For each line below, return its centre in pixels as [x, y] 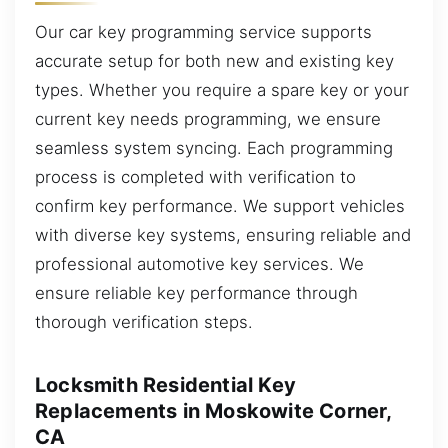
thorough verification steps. [144, 321]
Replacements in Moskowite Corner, [213, 410]
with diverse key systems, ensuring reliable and [223, 234]
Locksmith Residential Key [165, 384]
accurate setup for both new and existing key [214, 60]
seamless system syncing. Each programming [214, 147]
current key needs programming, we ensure [208, 118]
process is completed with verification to [195, 176]
